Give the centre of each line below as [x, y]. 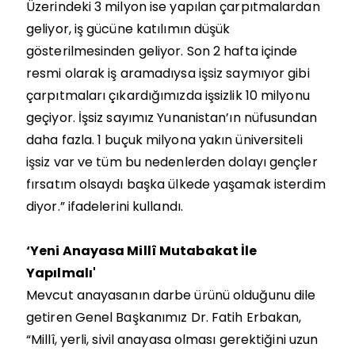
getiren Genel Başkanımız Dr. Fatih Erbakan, [164, 317]
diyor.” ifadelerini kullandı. [105, 206]
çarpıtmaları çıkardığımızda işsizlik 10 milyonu [168, 95]
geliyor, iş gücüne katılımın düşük [128, 29]
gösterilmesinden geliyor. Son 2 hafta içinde [162, 51]
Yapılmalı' [61, 273]
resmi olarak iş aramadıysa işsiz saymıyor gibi [168, 73]
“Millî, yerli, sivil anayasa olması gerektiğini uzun [172, 339]
